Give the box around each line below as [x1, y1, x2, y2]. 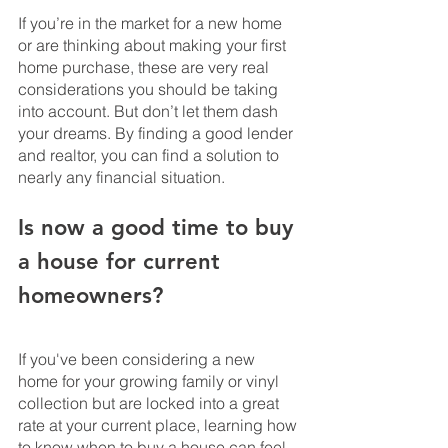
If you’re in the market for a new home [18, 13, 286, 34]
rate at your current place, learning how [18, 415, 301, 436]
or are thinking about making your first [18, 35, 290, 56]
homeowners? [18, 282, 163, 310]
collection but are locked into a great [18, 393, 283, 414]
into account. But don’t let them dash [18, 101, 282, 122]
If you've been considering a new [18, 349, 259, 370]
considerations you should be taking [18, 79, 282, 100]
